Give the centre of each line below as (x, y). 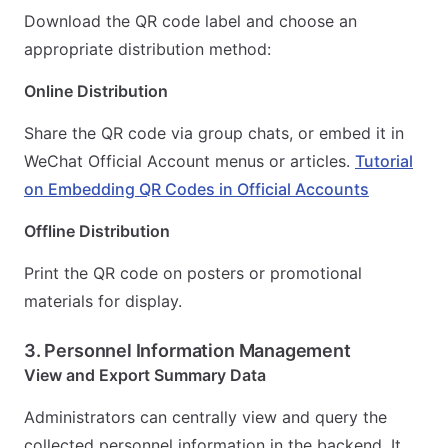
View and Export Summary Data (145, 375)
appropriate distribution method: (147, 49)
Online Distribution (96, 91)
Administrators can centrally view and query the (205, 417)
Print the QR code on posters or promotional (193, 273)
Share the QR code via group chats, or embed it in (214, 133)
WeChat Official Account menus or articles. (189, 161)
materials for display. (103, 301)
